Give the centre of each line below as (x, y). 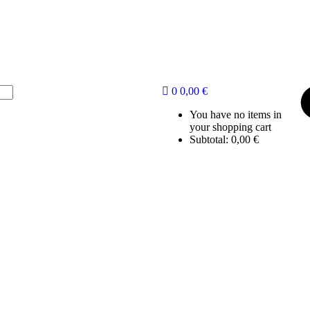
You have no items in (235, 115)
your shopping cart (230, 127)
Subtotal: (210, 139)
